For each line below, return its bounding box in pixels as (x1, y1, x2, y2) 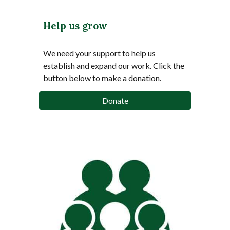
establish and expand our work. (43, 60, 152, 70)
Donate (102, 95, 128, 106)
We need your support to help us (43, 48, 156, 58)
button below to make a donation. (43, 72, 162, 83)
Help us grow (43, 19, 108, 32)
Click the (153, 60, 185, 70)
